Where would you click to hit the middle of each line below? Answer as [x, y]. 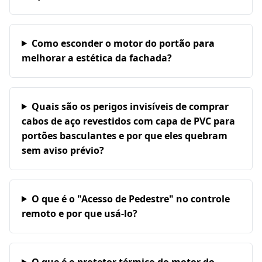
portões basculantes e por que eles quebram [125, 135]
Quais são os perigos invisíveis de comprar [130, 106]
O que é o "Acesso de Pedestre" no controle [130, 199]
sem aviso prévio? [63, 150]
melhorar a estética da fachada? [97, 58]
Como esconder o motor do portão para [123, 43]
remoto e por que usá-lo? [80, 213]
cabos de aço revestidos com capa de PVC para [128, 121]
